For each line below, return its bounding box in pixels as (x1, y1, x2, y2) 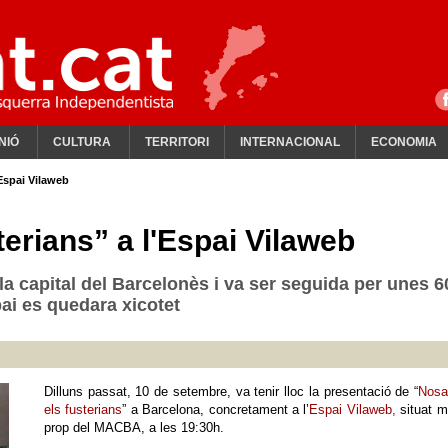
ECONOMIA (371, 135, 437, 149)
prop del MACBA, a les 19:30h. (44, 420, 224, 435)
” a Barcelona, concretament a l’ (122, 402, 310, 417)
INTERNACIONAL (240, 135, 340, 149)
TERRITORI (145, 135, 209, 149)
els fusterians (44, 402, 123, 417)
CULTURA (53, 135, 111, 149)
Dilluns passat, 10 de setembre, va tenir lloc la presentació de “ (44, 384, 418, 399)
